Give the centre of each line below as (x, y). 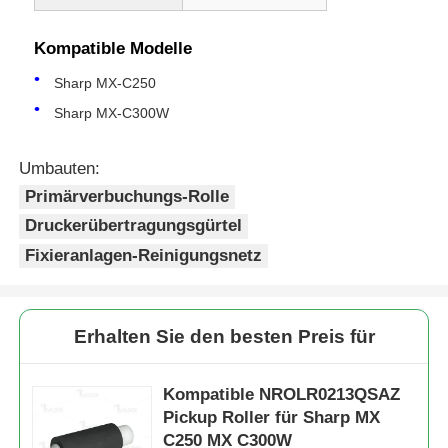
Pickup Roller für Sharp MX (272, 417)
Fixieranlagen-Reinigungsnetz (144, 255)
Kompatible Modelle (113, 48)
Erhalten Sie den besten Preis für (224, 336)
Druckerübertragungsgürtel (134, 226)
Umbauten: (60, 168)
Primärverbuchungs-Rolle (127, 196)
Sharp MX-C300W (112, 112)
